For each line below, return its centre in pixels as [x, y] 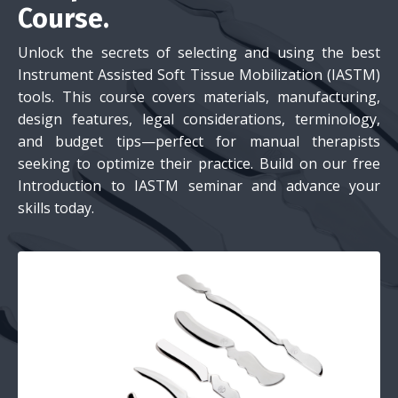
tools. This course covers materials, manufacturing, [199, 97]
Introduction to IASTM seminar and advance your [199, 186]
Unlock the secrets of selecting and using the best [199, 52]
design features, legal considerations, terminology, [199, 119]
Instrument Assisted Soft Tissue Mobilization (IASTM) [199, 75]
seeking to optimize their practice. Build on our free [199, 163]
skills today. [56, 208]
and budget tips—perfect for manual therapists [199, 141]
